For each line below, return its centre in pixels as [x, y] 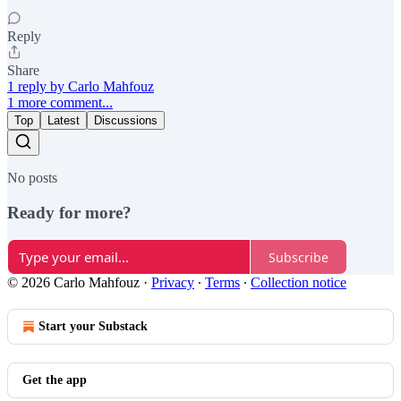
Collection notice [299, 283]
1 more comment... [60, 102]
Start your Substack [93, 327]
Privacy [173, 283]
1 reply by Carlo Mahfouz [81, 86]
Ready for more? [69, 212]
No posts [32, 177]
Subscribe [299, 257]
